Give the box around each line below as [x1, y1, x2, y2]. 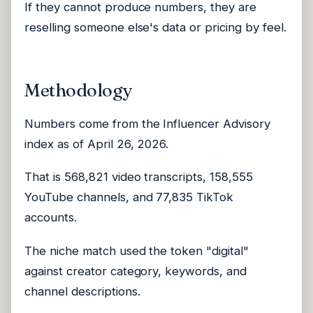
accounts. [24, 210, 77, 225]
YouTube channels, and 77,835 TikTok [24, 190, 234, 205]
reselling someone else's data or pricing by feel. [24, 20, 286, 34]
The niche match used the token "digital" [24, 243, 249, 258]
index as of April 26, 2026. [24, 136, 169, 151]
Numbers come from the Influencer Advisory [24, 116, 270, 131]
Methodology [24, 79, 132, 102]
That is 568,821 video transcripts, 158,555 [24, 170, 253, 184]
